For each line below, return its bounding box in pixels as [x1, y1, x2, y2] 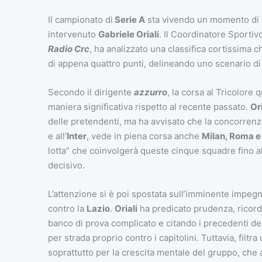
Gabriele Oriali [98, 29, 159, 40]
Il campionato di [47, 14, 113, 26]
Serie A [112, 14, 145, 26]
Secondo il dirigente [47, 87, 134, 98]
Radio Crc [47, 43, 89, 55]
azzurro [133, 87, 167, 98]
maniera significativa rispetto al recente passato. [47, 101, 250, 113]
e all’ [47, 130, 67, 142]
